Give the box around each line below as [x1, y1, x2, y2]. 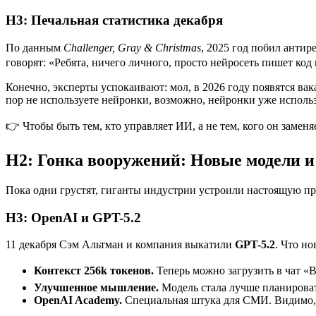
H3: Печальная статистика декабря [6, 13, 223, 28]
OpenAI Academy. [34, 294, 122, 307]
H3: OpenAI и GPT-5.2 [6, 209, 141, 225]
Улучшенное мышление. [34, 281, 159, 294]
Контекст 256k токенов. [34, 265, 154, 277]
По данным [6, 42, 63, 54]
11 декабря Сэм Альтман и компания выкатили [6, 238, 235, 251]
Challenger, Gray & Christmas [63, 42, 201, 54]
